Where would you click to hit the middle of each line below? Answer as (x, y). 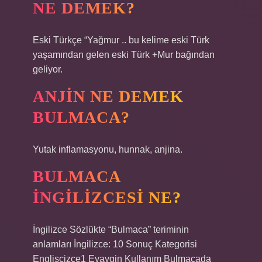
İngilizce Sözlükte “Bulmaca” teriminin (111, 230)
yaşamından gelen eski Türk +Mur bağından (124, 55)
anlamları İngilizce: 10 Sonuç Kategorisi (115, 244)
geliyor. (48, 69)
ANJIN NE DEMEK (108, 96)
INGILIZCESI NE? (107, 197)
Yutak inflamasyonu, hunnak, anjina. (108, 149)
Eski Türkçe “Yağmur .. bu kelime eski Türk (121, 40)
